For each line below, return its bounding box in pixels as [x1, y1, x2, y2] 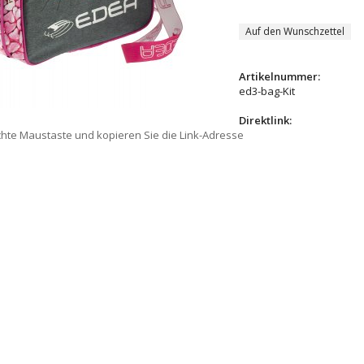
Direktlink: [239, 112, 292, 128]
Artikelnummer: [239, 68, 320, 84]
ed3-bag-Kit [239, 83, 295, 98]
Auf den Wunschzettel [245, 24, 344, 38]
